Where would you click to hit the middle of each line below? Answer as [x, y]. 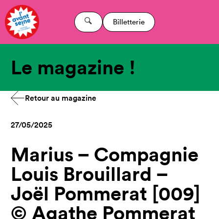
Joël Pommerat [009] [106, 193]
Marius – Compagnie [105, 154]
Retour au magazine [61, 98]
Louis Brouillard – [89, 174]
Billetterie [129, 22]
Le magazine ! [73, 67]
